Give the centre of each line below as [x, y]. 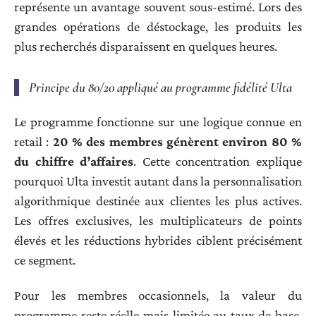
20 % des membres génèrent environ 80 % [177, 141]
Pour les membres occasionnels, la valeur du [158, 296]
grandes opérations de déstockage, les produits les [158, 27]
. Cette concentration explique [218, 161]
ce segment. [45, 260]
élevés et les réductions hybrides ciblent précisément [158, 240]
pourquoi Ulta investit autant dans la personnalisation [158, 181]
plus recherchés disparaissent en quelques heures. [146, 47]
